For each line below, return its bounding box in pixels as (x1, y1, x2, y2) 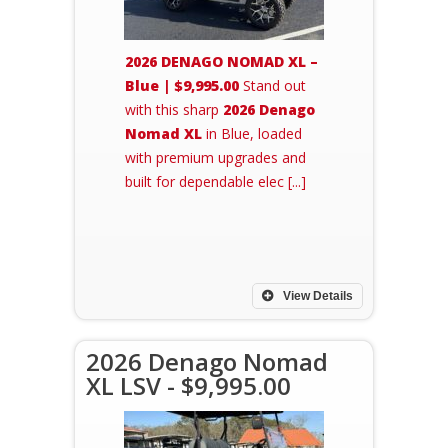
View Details (280, 289, 353, 303)
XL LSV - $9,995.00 (86, 369, 291, 402)
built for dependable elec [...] (125, 172, 306, 191)
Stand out (239, 76, 306, 95)
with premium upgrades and (125, 148, 306, 167)
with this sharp (125, 100, 223, 119)
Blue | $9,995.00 (125, 76, 239, 95)
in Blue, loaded (202, 124, 302, 143)
